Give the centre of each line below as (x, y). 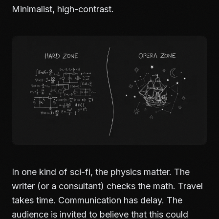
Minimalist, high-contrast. (63, 9)
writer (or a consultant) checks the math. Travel (107, 186)
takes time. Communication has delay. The (97, 200)
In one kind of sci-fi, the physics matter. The (101, 172)
